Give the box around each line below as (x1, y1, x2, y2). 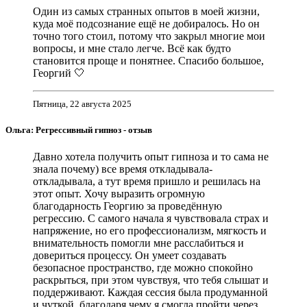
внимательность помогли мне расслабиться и (33, 237, 244, 249)
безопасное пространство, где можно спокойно (33, 262, 253, 274)
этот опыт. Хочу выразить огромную (33, 188, 205, 200)
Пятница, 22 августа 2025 (33, 98, 132, 109)
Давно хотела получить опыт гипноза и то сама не (33, 151, 269, 163)
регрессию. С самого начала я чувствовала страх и (33, 212, 269, 225)
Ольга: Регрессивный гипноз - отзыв (5, 125, 152, 136)
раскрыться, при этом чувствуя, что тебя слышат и (33, 274, 269, 286)
